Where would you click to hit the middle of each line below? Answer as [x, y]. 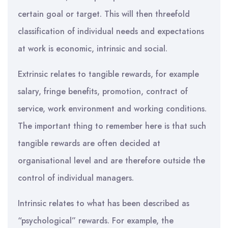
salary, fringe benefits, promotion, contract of [103, 91]
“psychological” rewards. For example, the [96, 221]
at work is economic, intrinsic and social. [93, 49]
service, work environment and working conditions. [112, 109]
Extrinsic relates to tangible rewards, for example [108, 74]
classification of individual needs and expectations [111, 31]
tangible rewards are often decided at [89, 143]
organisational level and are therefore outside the [111, 161]
